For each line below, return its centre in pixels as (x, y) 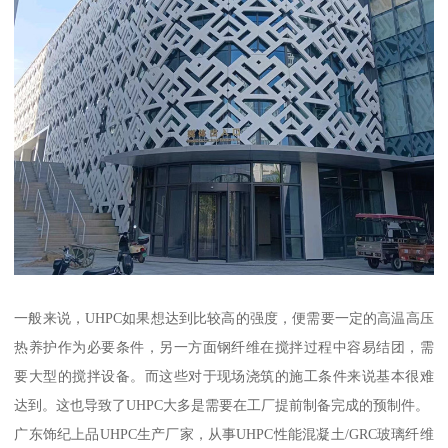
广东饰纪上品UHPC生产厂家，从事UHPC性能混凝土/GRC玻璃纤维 (224, 433)
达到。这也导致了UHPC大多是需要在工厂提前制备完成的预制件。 (222, 404)
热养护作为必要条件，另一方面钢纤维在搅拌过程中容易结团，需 (224, 346)
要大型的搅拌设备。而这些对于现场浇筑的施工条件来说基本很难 (224, 375)
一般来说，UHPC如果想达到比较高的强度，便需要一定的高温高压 (224, 317)
